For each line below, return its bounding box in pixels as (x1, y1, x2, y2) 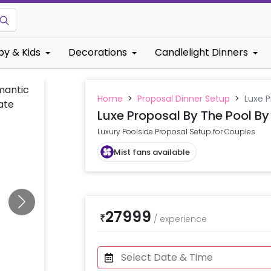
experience (159, 213, 207, 225)
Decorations (68, 45, 127, 59)
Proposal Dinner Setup (137, 93, 230, 105)
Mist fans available (113, 146, 190, 158)
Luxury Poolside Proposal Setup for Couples (97, 126, 255, 137)
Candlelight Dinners (155, 45, 248, 59)
